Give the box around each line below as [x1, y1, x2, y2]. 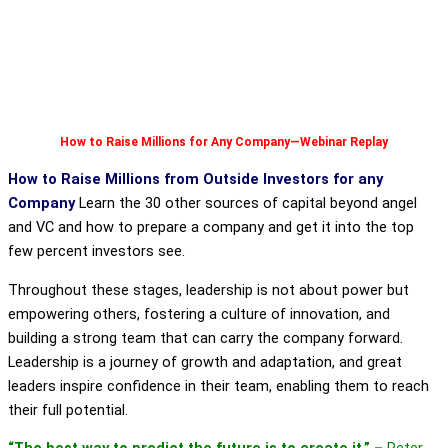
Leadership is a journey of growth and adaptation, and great [8, 352, 402, 371]
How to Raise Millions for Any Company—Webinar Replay [60, 135, 388, 150]
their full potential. [8, 400, 128, 419]
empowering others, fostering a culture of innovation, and [8, 304, 390, 323]
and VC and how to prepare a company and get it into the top [8, 217, 414, 236]
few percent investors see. [8, 241, 185, 260]
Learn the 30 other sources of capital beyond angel [79, 193, 417, 212]
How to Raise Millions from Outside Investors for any [8, 169, 383, 188]
